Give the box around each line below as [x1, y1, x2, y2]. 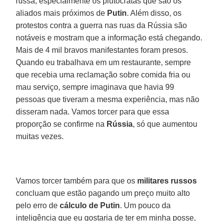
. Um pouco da [120, 201, 171, 210]
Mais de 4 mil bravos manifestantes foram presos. [16, 45, 188, 54]
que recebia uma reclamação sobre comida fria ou [16, 70, 191, 79]
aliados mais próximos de [16, 8, 108, 17]
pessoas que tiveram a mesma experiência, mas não [16, 95, 200, 104]
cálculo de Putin [60, 201, 120, 210]
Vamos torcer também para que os [16, 176, 138, 185]
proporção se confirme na [16, 119, 107, 128]
